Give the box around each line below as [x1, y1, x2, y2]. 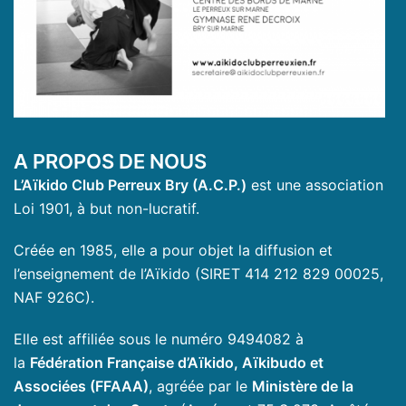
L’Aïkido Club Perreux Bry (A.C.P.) [14, 176, 246, 195]
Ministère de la [252, 377, 353, 396]
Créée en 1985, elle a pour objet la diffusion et [14, 241, 333, 260]
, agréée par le [149, 377, 252, 396]
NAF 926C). [14, 288, 94, 307]
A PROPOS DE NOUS [14, 150, 207, 174]
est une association [246, 176, 383, 195]
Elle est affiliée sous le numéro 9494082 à [14, 330, 304, 349]
